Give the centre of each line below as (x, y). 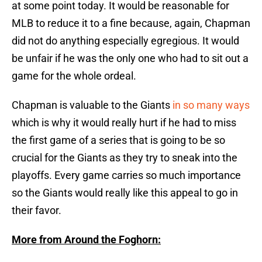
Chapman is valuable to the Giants (92, 105)
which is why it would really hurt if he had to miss (124, 123)
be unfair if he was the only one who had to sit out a (130, 58)
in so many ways (211, 105)
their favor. (37, 211)
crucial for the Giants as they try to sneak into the (125, 158)
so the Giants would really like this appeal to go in (125, 193)
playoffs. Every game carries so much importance (126, 175)
